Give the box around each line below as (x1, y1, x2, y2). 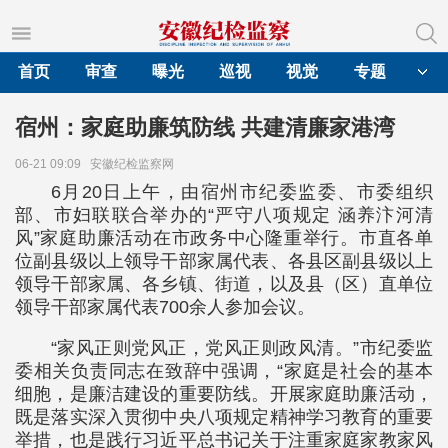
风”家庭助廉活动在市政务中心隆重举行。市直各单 (15, 228, 433, 248)
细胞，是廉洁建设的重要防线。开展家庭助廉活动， (15, 384, 433, 404)
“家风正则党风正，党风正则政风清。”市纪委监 (51, 338, 433, 358)
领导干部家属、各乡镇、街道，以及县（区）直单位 (15, 274, 433, 294)
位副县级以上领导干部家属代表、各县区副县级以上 (15, 251, 433, 271)
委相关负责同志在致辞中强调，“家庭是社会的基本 (15, 361, 433, 381)
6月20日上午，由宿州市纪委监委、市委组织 (51, 182, 433, 202)
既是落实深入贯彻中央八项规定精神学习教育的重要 (15, 407, 433, 427)
